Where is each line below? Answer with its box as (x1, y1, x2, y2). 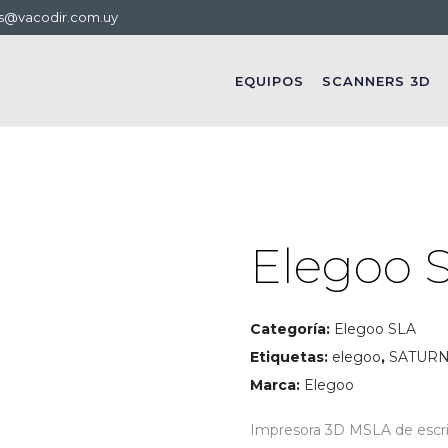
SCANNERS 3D (322, 73, 432, 90)
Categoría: (250, 320, 335, 338)
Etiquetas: (250, 348, 333, 366)
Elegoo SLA (334, 320, 417, 338)
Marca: (250, 376, 305, 394)
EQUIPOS (235, 73, 305, 90)
